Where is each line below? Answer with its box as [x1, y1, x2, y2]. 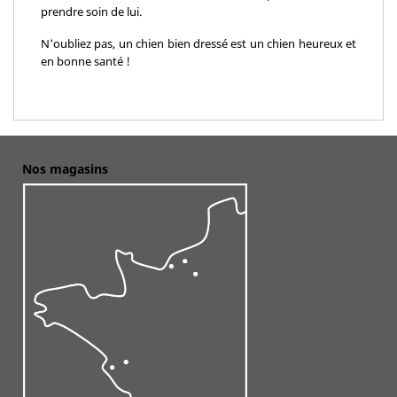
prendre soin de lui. [41, 3, 142, 19]
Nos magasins [22, 160, 108, 177]
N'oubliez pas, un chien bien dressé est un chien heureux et [41, 35, 356, 51]
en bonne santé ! [41, 52, 130, 69]
